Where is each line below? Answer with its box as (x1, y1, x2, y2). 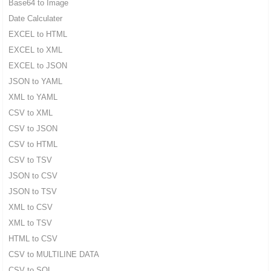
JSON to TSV (8, 187, 57, 197)
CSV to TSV (8, 155, 52, 165)
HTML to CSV (8, 234, 57, 244)
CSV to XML (8, 108, 53, 118)
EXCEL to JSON (8, 61, 67, 71)
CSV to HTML (8, 140, 57, 149)
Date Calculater (8, 14, 62, 24)
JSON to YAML (8, 77, 62, 87)
